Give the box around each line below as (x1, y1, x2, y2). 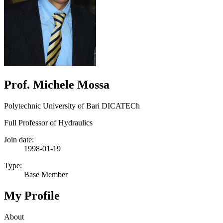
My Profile (4, 189, 60, 202)
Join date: (4, 135, 34, 144)
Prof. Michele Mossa (4, 78, 110, 91)
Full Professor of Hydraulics (4, 118, 93, 127)
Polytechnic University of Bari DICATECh (4, 101, 140, 110)
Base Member (24, 170, 68, 179)
